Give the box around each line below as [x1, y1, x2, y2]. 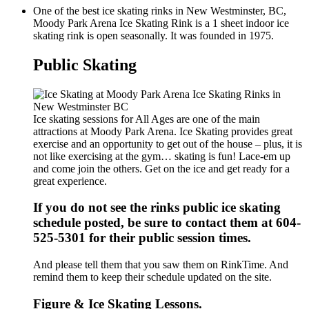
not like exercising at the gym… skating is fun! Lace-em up [33, 150, 290, 162]
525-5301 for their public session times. [33, 230, 251, 246]
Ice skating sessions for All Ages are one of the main [33, 112, 260, 125]
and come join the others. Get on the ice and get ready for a [33, 162, 290, 175]
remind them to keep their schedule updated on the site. [33, 271, 272, 283]
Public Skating [33, 55, 137, 74]
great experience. [33, 175, 107, 187]
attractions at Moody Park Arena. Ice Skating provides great [33, 125, 292, 137]
